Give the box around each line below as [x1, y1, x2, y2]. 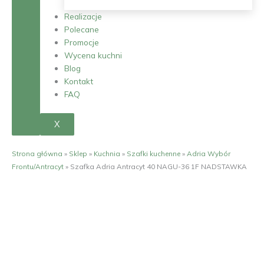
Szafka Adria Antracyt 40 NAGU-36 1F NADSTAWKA [70, 161, 247, 171]
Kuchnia [94, 148, 120, 158]
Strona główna [12, 148, 62, 158]
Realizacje [64, 11, 103, 21]
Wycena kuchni [64, 50, 123, 60]
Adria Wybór [187, 148, 230, 158]
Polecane [64, 24, 100, 34]
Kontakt [64, 76, 94, 86]
